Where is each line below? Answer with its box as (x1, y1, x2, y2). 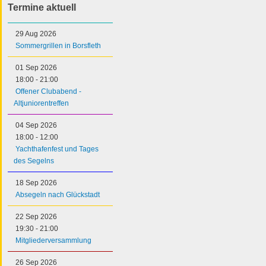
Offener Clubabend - (15, 87, 81, 96)
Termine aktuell (8, 2, 76, 12)
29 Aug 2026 (15, 29, 56, 38)
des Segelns (14, 156, 54, 165)
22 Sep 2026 (15, 212, 57, 221)
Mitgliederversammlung (15, 236, 91, 245)
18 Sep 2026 (15, 178, 57, 187)
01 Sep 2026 (15, 63, 57, 72)
